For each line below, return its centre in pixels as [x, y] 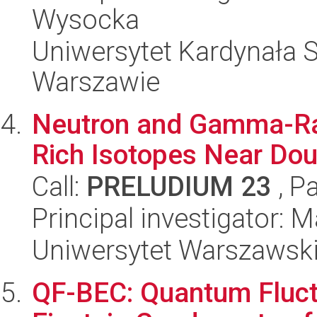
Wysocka [86, 19]
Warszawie [96, 82]
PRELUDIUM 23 [179, 186]
